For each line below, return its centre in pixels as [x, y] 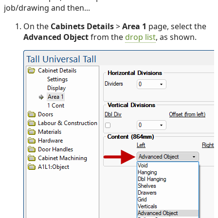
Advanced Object [56, 37]
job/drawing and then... [47, 8]
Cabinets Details [82, 27]
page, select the [176, 27]
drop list [140, 37]
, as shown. [176, 37]
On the [37, 27]
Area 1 [134, 27]
